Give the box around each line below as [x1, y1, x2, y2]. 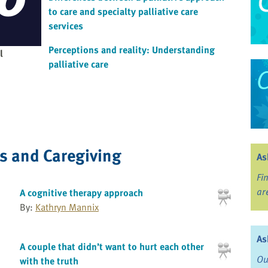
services [48, 19, 83, 33]
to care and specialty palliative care [48, 4, 198, 19]
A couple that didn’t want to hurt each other [19, 239, 204, 254]
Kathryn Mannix [35, 200, 99, 215]
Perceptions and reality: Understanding [48, 42, 215, 57]
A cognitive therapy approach [19, 185, 143, 200]
